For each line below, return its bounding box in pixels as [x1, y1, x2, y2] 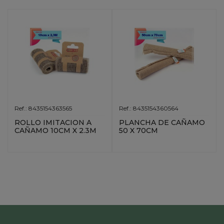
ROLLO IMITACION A [14, 118, 92, 127]
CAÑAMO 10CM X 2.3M [14, 126, 97, 135]
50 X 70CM [119, 126, 158, 135]
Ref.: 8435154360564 [119, 104, 179, 112]
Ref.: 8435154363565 [14, 104, 72, 112]
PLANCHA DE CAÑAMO [119, 118, 205, 127]
